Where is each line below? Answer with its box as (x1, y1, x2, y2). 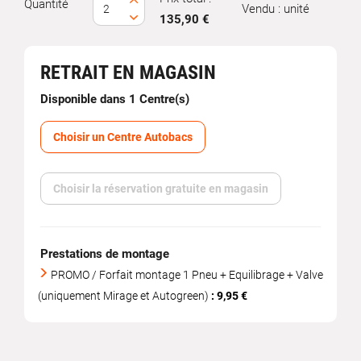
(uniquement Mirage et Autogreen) (38, 289, 211, 302)
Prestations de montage (40, 247, 169, 261)
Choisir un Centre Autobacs (53, 131, 193, 143)
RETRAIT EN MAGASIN (40, 61, 216, 84)
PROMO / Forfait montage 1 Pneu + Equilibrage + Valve (51, 268, 323, 281)
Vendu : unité (241, 2, 309, 16)
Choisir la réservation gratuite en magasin (53, 182, 268, 195)
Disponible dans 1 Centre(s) (40, 92, 189, 106)
